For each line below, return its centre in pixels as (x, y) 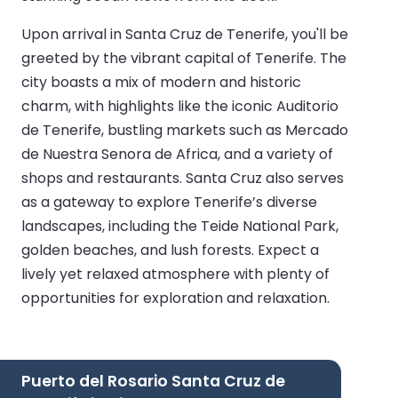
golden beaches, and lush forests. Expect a (170, 250)
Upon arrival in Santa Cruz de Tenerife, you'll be (185, 34)
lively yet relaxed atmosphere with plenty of (175, 274)
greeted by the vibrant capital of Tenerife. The (184, 58)
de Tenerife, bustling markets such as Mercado (185, 130)
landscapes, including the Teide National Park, (180, 226)
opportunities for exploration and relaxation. (175, 298)
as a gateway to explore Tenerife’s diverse (169, 202)
